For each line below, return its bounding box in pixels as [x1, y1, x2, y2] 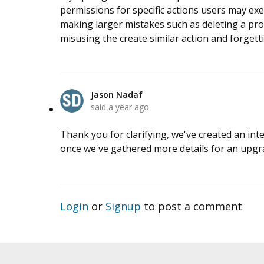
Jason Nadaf [91, 89, 143, 101]
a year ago [108, 101, 149, 113]
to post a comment [141, 199, 242, 214]
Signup [105, 199, 141, 214]
